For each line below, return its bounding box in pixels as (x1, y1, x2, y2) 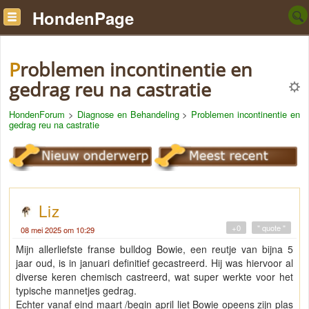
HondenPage (32, 6, 134, 30)
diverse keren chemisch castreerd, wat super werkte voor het (16, 270, 293, 284)
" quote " (257, 222, 286, 234)
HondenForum (9, 108, 65, 121)
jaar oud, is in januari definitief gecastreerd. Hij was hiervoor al (16, 256, 293, 270)
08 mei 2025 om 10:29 (21, 224, 94, 236)
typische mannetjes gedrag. (16, 283, 137, 298)
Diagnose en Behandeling (77, 108, 179, 121)
